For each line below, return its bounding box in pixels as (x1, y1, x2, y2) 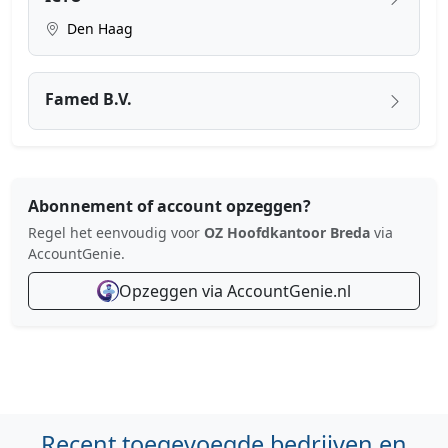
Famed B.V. (45, 88, 132, 111)
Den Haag (63, 19, 133, 39)
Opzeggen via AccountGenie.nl (119, 280, 351, 303)
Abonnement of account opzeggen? (28, 195, 311, 218)
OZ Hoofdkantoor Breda (204, 223, 370, 243)
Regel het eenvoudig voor (28, 223, 204, 243)
